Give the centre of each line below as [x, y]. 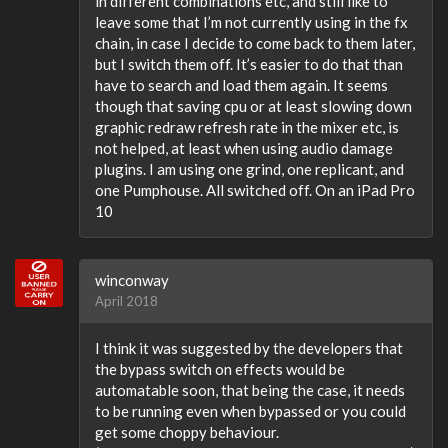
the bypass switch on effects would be [220, 368]
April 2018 [126, 300]
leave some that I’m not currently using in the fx [251, 21]
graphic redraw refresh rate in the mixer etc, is [247, 126]
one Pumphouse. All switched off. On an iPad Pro [255, 189]
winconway [132, 279]
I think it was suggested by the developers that [249, 347]
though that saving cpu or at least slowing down [253, 105]
